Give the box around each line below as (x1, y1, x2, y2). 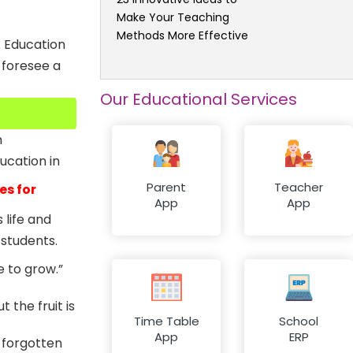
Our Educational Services (100, 87, 297, 110)
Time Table (133, 313, 199, 330)
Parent (147, 179, 186, 196)
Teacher (274, 179, 323, 196)
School (279, 313, 318, 330)
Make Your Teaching (117, 9, 229, 25)
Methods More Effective (117, 27, 248, 43)
